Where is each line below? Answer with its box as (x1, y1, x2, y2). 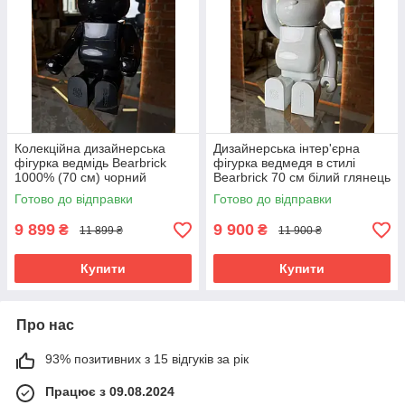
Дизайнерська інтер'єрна (213, 141, 360, 156)
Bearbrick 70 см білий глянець (213, 170, 391, 185)
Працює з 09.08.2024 (45, 384, 174, 400)
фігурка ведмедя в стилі (213, 155, 355, 171)
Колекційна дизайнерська (14, 141, 165, 156)
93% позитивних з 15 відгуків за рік (45, 352, 249, 367)
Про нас (16, 317, 74, 334)
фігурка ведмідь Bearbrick (14, 155, 166, 171)
